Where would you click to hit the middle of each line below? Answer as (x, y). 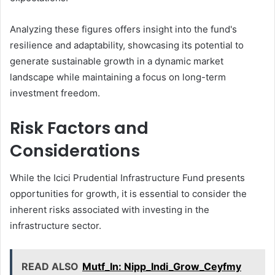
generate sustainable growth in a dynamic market (117, 61)
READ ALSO (50, 267)
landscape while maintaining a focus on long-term (118, 77)
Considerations (75, 150)
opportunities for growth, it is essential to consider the (128, 194)
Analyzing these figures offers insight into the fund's (123, 29)
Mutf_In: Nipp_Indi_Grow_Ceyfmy (162, 267)
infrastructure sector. (56, 226)
